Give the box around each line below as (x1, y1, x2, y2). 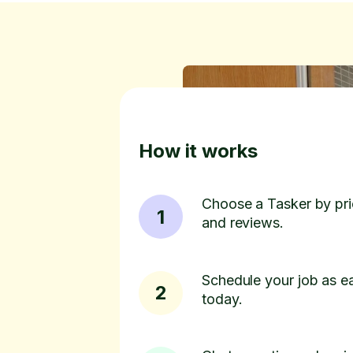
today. (202, 290, 243, 307)
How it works (139, 139, 258, 162)
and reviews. (202, 214, 284, 232)
